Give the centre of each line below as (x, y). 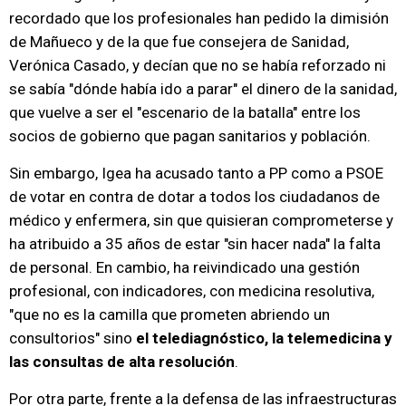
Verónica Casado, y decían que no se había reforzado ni (198, 66)
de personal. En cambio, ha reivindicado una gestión (184, 268)
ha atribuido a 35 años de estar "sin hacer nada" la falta (195, 244)
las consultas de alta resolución (122, 362)
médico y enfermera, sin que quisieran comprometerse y (201, 221)
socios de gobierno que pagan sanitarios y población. (190, 136)
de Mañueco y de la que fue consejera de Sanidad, (179, 42)
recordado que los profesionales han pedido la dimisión (199, 19)
